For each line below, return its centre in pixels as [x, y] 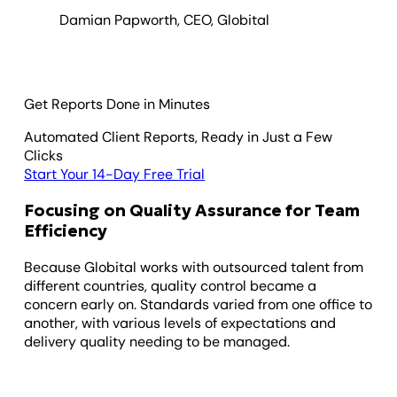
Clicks [44, 156]
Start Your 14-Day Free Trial [115, 175]
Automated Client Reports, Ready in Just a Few [179, 137]
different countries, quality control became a [171, 285]
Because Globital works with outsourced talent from [194, 267]
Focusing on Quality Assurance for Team [192, 211]
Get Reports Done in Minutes [117, 105]
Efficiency [66, 231]
